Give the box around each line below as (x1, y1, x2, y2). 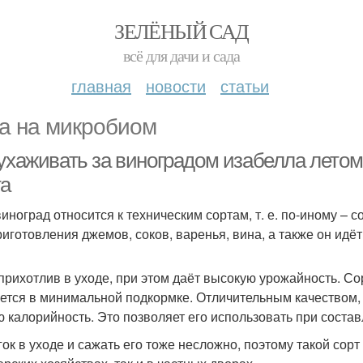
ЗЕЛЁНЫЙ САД (114, 17, 249, 45)
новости (146, 74, 206, 97)
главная (71, 74, 131, 97)
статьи (220, 74, 269, 97)
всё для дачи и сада (123, 45, 240, 66)
